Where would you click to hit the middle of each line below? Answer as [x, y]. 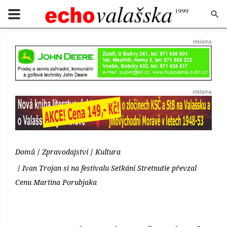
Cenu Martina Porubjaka [56, 182]
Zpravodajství [65, 152]
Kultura [108, 152]
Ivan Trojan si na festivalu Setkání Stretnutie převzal [109, 168]
